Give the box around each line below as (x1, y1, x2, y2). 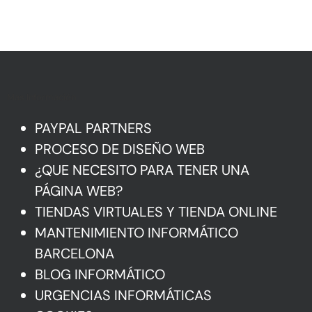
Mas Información (7, 91, 76, 104)
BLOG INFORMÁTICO (35, 265, 165, 284)
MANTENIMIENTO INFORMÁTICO (35, 224, 238, 242)
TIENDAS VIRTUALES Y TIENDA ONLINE (35, 203, 277, 221)
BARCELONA (35, 244, 114, 263)
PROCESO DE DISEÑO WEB (35, 140, 205, 159)
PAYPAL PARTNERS (35, 119, 152, 138)
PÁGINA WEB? (35, 182, 123, 201)
